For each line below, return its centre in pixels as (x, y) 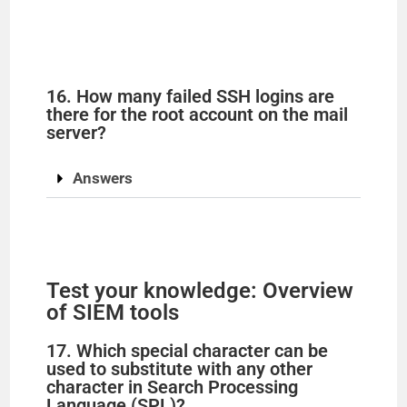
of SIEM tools (113, 313)
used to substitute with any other (180, 369)
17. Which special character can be (188, 351)
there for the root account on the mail (198, 115)
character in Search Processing (173, 387)
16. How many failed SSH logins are (191, 97)
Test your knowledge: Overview (200, 291)
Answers (103, 179)
